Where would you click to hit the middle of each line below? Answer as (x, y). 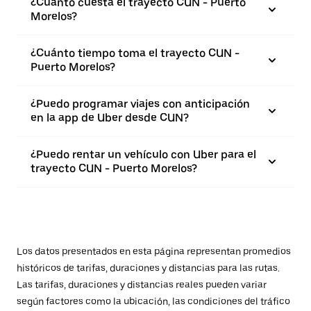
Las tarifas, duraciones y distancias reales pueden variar (142, 285)
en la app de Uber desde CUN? (110, 118)
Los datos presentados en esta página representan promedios (154, 251)
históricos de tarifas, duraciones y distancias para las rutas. (148, 268)
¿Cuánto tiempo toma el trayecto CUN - (135, 53)
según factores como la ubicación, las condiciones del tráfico (153, 301)
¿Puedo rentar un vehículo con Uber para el (143, 154)
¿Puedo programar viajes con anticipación (140, 104)
